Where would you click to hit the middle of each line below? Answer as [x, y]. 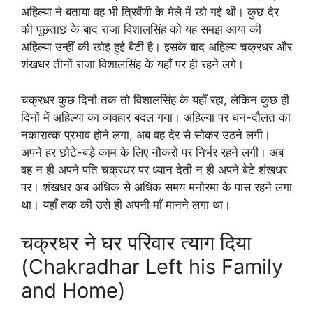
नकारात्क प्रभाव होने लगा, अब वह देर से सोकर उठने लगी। [146, 134]
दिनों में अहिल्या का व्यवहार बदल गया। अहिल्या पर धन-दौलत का [156, 117]
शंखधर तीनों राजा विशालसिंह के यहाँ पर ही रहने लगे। [132, 64]
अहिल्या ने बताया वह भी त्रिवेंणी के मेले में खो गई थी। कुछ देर [150, 12]
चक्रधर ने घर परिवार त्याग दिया [136, 243]
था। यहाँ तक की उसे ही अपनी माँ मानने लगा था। [126, 204]
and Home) [73, 290]
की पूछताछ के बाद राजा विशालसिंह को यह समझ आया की [141, 29]
